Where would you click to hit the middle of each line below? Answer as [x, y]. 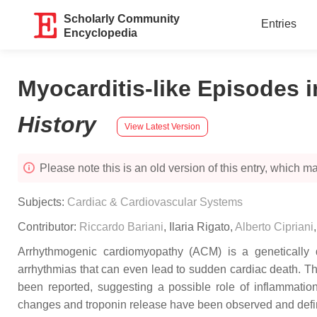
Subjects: [42, 202]
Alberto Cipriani [274, 227]
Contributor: [48, 227]
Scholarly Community [122, 19]
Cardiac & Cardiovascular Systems [155, 202]
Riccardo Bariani [121, 227]
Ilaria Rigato [200, 227]
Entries [278, 24]
